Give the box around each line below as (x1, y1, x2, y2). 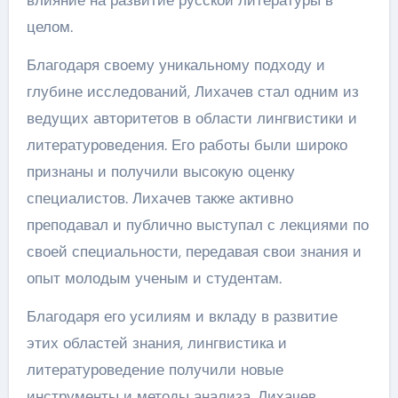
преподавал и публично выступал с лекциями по (26, 215, 369, 235)
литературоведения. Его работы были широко (26, 135, 347, 155)
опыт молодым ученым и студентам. (26, 268, 282, 288)
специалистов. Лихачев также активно (26, 188, 293, 208)
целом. (26, 17, 73, 36)
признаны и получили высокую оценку (26, 162, 295, 181)
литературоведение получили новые (26, 360, 283, 379)
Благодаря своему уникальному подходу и (26, 55, 325, 75)
